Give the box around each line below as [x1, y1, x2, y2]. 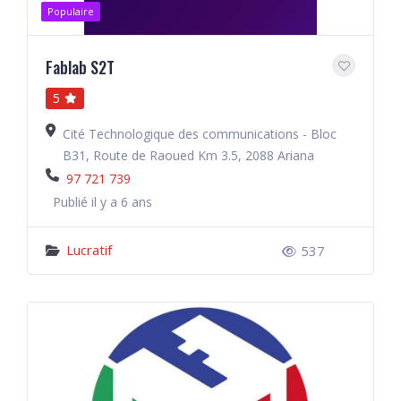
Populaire [47, 4, 94, 18]
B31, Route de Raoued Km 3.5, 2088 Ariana [63, 147, 314, 164]
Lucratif [66, 241, 112, 259]
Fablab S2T [46, 55, 115, 79]
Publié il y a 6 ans [53, 193, 152, 210]
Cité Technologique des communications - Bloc [63, 125, 337, 142]
